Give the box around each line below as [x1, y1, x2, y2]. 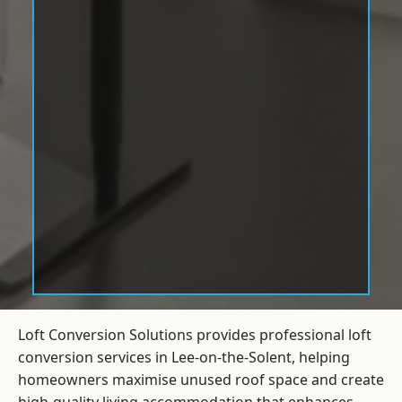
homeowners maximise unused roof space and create [18, 370, 384, 390]
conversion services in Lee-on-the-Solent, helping [18, 347, 350, 368]
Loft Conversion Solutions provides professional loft [18, 325, 371, 345]
